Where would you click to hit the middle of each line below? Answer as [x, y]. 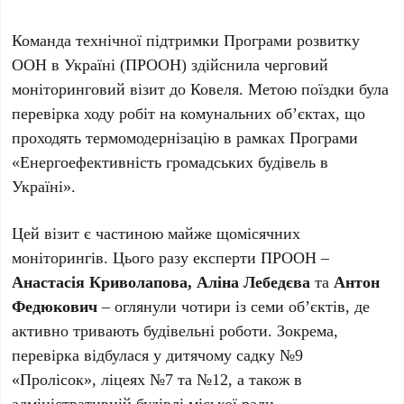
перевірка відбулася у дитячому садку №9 [158, 354]
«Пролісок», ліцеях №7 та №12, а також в [157, 379]
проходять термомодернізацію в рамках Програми [185, 137]
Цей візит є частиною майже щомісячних [156, 233]
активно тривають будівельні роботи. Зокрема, [175, 330]
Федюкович [55, 306]
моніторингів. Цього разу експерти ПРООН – [171, 257]
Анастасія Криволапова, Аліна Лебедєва [161, 281]
